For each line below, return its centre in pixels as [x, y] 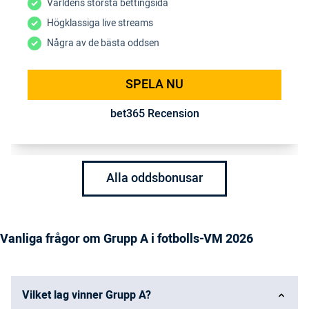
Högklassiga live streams [100, 23]
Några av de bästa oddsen [103, 43]
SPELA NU [154, 85]
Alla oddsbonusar [154, 179]
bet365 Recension [154, 114]
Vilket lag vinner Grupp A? [87, 296]
